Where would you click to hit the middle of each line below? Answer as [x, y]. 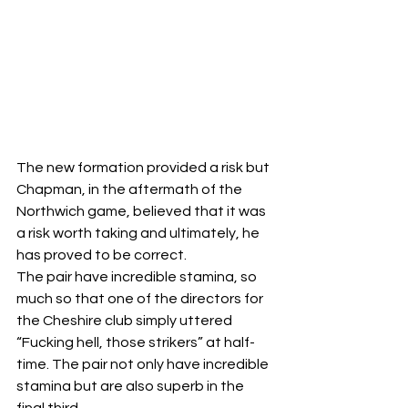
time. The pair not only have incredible [144, 364]
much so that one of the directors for [141, 298]
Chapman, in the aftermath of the [131, 189]
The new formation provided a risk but [144, 167]
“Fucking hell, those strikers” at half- [136, 342]
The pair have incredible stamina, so [138, 276]
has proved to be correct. [102, 255]
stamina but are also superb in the [132, 386]
